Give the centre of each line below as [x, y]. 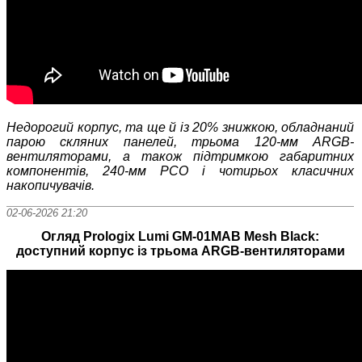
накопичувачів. [51, 186]
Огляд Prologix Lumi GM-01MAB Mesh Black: [181, 237]
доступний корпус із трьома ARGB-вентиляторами [180, 251]
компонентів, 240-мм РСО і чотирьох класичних [181, 171]
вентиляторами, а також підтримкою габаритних [181, 157]
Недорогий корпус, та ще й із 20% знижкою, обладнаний [181, 128]
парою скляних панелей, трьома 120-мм [160, 142]
